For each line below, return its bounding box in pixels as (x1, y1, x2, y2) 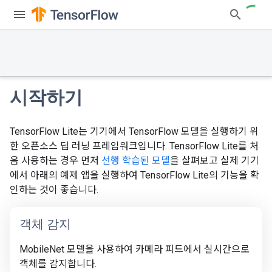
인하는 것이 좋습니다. (10, 184, 98, 195)
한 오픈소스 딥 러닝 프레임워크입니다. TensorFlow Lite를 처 (10, 140, 259, 152)
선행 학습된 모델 (101, 155, 170, 166)
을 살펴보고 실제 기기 (170, 155, 259, 166)
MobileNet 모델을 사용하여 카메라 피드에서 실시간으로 (19, 243, 250, 255)
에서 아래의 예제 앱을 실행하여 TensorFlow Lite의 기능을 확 (10, 169, 259, 181)
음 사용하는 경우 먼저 (10, 155, 101, 166)
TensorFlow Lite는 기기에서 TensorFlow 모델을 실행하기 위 (10, 126, 259, 137)
